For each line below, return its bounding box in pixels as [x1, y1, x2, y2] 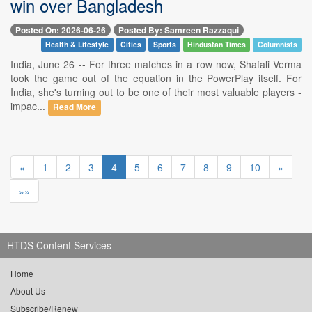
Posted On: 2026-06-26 [15, 24, 106, 37]
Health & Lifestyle [45, 39, 109, 50]
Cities [120, 39, 141, 50]
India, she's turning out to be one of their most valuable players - [10, 85, 302, 100]
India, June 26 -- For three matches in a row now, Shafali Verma [10, 57, 302, 72]
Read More [53, 101, 97, 114]
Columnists [257, 39, 297, 50]
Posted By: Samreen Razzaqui [118, 24, 239, 37]
